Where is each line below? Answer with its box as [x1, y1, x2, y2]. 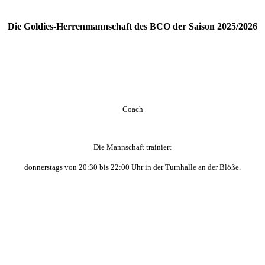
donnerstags [24, 162, 64, 172]
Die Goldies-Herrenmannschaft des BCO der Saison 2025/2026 [8, 21, 257, 31]
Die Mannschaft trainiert [93, 142, 172, 151]
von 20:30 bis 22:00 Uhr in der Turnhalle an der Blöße [64, 162, 239, 172]
